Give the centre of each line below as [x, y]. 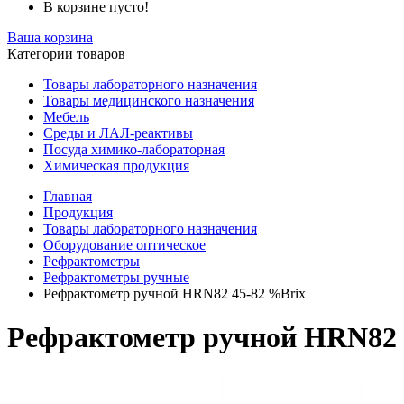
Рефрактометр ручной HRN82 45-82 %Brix [174, 294]
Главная [68, 196]
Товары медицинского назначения [149, 101]
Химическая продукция [116, 165]
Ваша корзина [50, 37]
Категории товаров [66, 54]
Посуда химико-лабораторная [134, 149]
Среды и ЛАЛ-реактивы [118, 133]
